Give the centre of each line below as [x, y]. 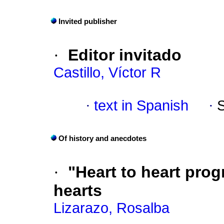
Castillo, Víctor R [107, 73]
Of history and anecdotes [102, 139]
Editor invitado [125, 55]
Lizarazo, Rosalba [111, 208]
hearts [78, 191]
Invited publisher [88, 22]
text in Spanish [141, 106]
